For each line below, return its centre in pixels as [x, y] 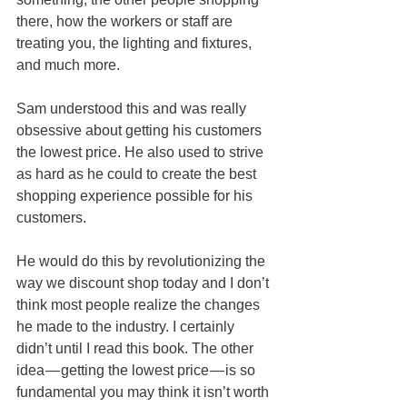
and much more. [68, 65]
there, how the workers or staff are [126, 21]
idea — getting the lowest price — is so [138, 370]
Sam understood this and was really [133, 108]
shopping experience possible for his [136, 195]
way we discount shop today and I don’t [144, 283]
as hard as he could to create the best [138, 174]
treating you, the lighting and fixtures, [136, 43]
